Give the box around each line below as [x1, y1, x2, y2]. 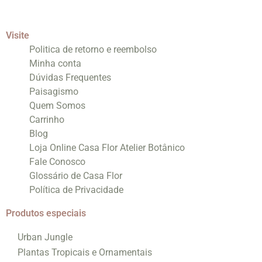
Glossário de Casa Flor [29, 170, 122, 181]
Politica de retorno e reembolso [29, 43, 157, 55]
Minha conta [29, 57, 81, 69]
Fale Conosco [29, 156, 85, 167]
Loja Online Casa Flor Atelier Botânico [29, 142, 185, 153]
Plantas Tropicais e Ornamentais [18, 246, 152, 258]
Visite [6, 29, 29, 41]
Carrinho [29, 113, 64, 125]
